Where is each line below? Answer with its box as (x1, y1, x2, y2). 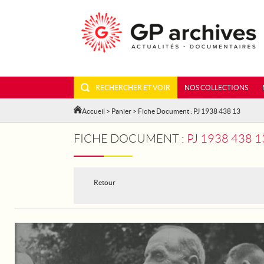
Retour (94, 179, 115, 186)
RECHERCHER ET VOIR (95, 84, 170, 91)
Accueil (82, 107, 105, 115)
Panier (111, 107, 131, 115)
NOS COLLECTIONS (184, 84, 248, 91)
